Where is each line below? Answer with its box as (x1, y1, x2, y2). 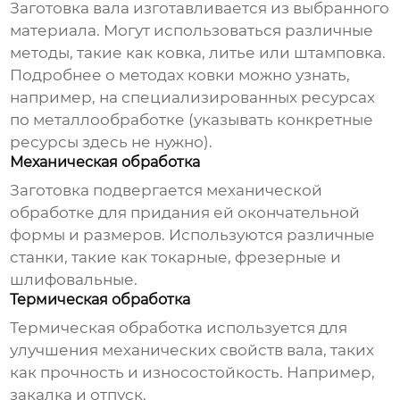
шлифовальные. (10, 271, 138, 289)
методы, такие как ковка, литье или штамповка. (10, 44, 387, 62)
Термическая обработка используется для (10, 319, 348, 337)
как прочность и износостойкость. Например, (10, 363, 376, 382)
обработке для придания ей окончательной (10, 204, 361, 222)
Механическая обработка (10, 154, 201, 171)
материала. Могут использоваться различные (10, 21, 374, 40)
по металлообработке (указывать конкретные (10, 111, 374, 129)
